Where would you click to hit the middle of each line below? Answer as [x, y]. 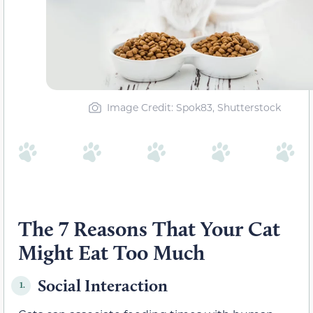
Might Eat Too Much [111, 252]
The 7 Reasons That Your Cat [149, 228]
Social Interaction [103, 285]
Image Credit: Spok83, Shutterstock [194, 107]
